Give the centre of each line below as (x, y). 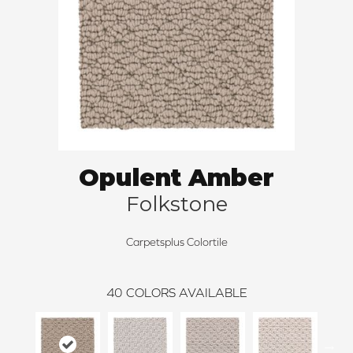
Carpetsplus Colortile (176, 242)
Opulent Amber (176, 178)
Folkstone (176, 204)
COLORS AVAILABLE (186, 293)
